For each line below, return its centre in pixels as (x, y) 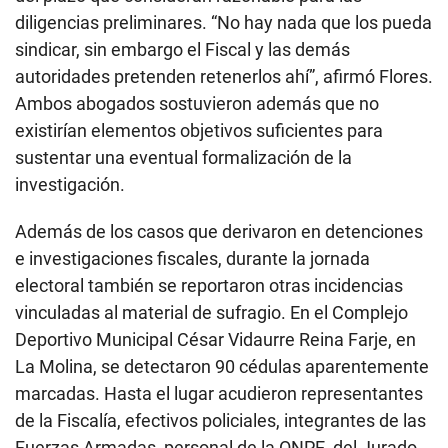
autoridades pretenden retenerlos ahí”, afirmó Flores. (224, 77)
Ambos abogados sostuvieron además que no (197, 104)
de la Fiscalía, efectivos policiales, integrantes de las (220, 421)
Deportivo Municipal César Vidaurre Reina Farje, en (215, 340)
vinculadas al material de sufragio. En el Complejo (211, 313)
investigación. (70, 185)
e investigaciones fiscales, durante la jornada (192, 259)
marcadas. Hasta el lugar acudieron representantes (219, 394)
